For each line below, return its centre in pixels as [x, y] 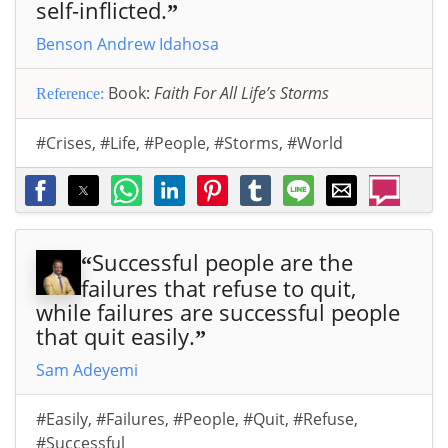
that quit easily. [115, 335]
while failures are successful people [218, 311]
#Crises [64, 142]
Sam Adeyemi [87, 369]
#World [315, 142]
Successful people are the [222, 261]
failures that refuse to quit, [218, 287]
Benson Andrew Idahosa [127, 43]
